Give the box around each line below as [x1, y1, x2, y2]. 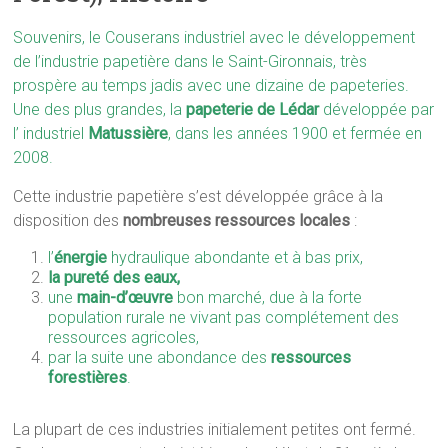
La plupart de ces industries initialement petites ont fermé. [13, 419, 417, 439]
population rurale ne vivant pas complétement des [48, 307, 400, 327]
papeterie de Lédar [186, 99, 320, 119]
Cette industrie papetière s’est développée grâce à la [13, 186, 384, 206]
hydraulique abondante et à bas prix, [107, 247, 364, 267]
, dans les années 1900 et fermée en [168, 123, 423, 143]
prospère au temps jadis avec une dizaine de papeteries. [13, 75, 410, 95]
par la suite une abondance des [48, 347, 272, 367]
